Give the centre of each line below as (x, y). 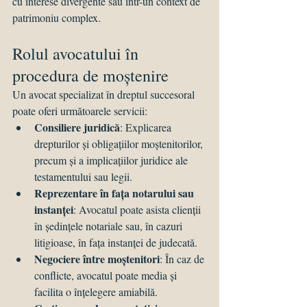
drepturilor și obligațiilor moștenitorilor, (120, 144)
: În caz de (183, 259)
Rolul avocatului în (77, 54)
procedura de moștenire (90, 76)
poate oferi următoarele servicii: (80, 111)
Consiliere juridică (77, 127)
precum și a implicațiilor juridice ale (112, 160)
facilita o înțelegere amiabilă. (96, 292)
